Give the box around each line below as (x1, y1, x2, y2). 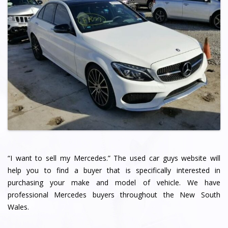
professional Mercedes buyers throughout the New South (8, 189, 220, 199)
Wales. (8, 202, 29, 212)
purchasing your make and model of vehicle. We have (8, 177, 220, 187)
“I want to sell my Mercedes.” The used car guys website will (8, 153, 220, 163)
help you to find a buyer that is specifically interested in (8, 165, 220, 175)
